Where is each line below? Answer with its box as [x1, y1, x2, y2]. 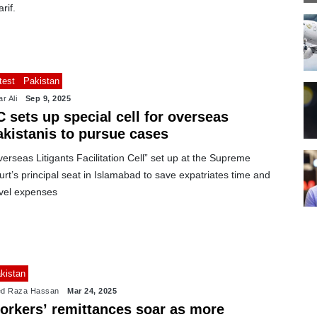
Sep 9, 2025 [25, 93, 71, 103]
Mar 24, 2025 [67, 286, 117, 295]
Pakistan [23, 75, 59, 86]
